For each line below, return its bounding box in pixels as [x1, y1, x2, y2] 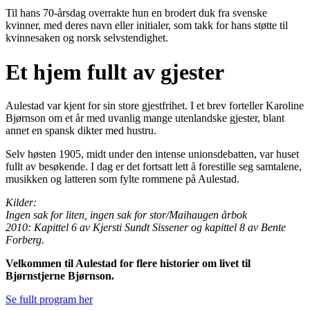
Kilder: [6, 197, 37, 209]
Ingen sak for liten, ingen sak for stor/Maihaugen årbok [6, 209, 247, 221]
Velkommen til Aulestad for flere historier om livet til [6, 257, 250, 270]
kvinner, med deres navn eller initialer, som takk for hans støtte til [6, 19, 288, 32]
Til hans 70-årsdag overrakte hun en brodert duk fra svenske [6, 7, 267, 19]
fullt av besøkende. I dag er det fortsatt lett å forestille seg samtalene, [6, 161, 302, 173]
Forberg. [6, 234, 44, 246]
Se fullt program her [6, 293, 93, 306]
